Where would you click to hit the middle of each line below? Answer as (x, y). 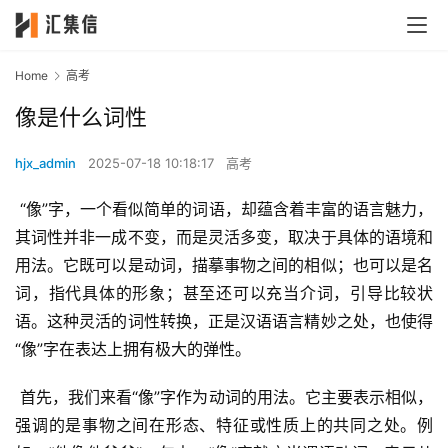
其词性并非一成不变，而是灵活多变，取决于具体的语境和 (224, 237)
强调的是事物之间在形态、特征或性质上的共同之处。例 (224, 425)
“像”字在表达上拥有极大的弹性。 (133, 349)
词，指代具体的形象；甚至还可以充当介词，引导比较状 (224, 293)
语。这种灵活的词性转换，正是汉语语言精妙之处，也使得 (224, 321)
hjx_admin (45, 163)
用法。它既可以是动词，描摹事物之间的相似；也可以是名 (224, 265)
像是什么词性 (81, 117)
